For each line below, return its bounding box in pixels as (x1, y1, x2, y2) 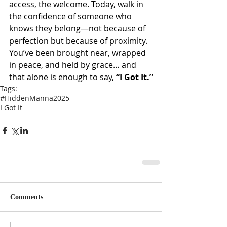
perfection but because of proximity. (9, 35, 149, 46)
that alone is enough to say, (9, 71, 116, 83)
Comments (10, 193, 43, 201)
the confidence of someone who (9, 11, 134, 22)
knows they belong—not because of (9, 23, 147, 34)
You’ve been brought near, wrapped (9, 47, 148, 58)
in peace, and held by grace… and (9, 59, 138, 70)
